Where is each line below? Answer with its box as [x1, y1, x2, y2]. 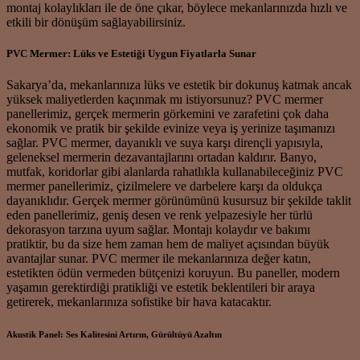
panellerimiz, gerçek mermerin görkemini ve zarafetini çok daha [6, 107, 329, 121]
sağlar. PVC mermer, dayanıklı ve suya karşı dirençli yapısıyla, [6, 136, 323, 150]
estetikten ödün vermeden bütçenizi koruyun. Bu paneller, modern [6, 266, 340, 280]
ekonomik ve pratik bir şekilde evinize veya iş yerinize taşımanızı [6, 121, 335, 136]
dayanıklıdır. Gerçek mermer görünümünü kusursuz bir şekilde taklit [6, 194, 351, 208]
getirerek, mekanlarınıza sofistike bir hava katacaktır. [6, 295, 272, 309]
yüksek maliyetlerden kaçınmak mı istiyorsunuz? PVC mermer [6, 92, 323, 107]
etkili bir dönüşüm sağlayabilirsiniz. [6, 14, 186, 29]
